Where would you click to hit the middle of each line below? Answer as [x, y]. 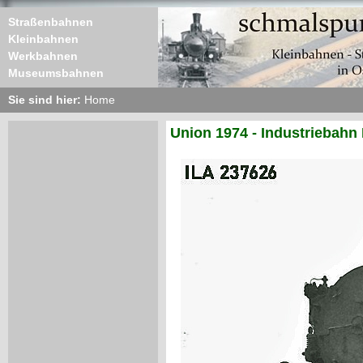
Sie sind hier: [46, 100]
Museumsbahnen [56, 73]
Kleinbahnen [43, 39]
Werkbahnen [43, 56]
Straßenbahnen [51, 22]
